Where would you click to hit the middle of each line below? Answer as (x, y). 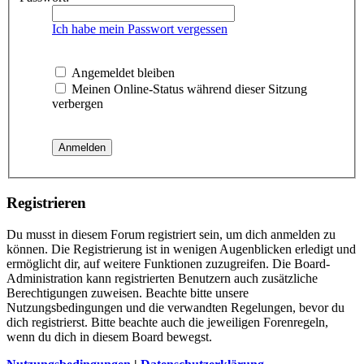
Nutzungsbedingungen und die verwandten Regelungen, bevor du (175, 307)
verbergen (78, 104)
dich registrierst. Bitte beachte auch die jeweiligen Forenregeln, (167, 322)
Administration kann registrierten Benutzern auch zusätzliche (162, 278)
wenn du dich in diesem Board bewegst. (109, 336)
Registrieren (46, 203)
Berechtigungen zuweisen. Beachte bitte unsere (128, 292)
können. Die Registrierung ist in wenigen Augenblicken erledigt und (181, 249)
